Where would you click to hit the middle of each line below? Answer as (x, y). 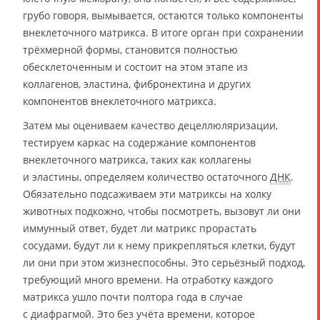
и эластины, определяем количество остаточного (146, 177)
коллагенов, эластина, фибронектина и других (137, 84)
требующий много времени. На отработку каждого (148, 280)
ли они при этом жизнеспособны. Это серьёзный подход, (164, 263)
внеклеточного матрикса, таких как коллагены (137, 160)
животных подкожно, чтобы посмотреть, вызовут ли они (162, 211)
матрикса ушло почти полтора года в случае (133, 297)
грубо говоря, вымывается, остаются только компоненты (163, 16)
